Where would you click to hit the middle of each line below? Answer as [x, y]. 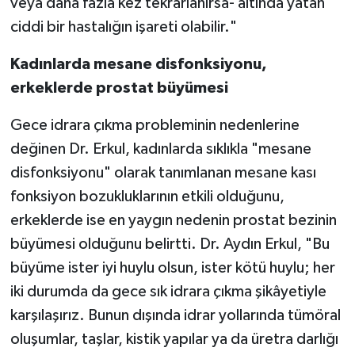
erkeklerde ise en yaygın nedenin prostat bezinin [173, 221]
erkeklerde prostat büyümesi [119, 88]
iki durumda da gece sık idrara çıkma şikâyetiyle [168, 292]
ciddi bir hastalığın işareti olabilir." [123, 27]
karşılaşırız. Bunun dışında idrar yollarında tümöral [175, 316]
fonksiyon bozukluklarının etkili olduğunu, [147, 197]
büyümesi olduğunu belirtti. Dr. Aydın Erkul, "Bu [170, 244]
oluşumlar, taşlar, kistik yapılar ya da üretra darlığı [174, 340]
